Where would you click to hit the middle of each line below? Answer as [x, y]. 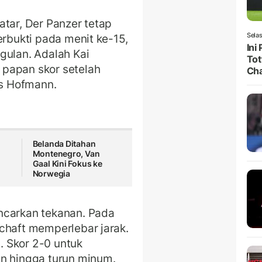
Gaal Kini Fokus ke [67, 164]
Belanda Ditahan [64, 144]
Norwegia [51, 174]
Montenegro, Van [66, 154]
